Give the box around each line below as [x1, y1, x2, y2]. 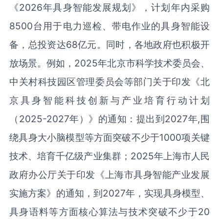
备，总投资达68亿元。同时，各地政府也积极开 [9, 38, 210, 50]
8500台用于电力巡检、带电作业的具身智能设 [9, 20, 210, 32]
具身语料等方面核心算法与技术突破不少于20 [9, 205, 210, 218]
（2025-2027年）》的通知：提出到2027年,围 [9, 112, 210, 125]
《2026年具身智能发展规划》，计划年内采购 [9, 1, 210, 13]
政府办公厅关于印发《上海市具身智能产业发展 [9, 168, 210, 180]
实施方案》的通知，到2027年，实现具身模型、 [9, 187, 210, 199]
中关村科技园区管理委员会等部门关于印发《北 [9, 75, 210, 88]
